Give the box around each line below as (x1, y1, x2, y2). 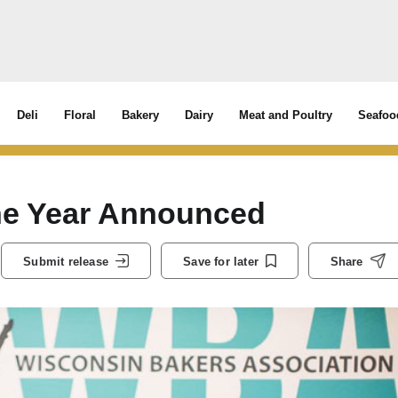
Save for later (183, 254, 259, 268)
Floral (64, 108, 97, 122)
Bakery (122, 108, 160, 122)
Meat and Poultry (239, 108, 333, 122)
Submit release (23, 254, 108, 268)
